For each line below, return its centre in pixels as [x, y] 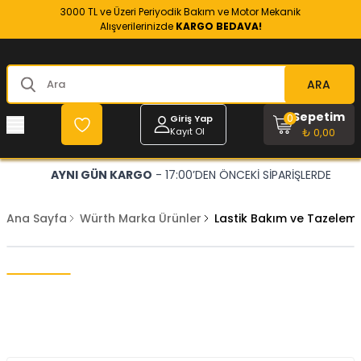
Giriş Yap [191, 118]
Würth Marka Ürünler [141, 218]
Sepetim [318, 117]
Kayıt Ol [187, 131]
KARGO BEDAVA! [218, 26]
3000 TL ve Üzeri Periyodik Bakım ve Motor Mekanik [180, 12]
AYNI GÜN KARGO [101, 175]
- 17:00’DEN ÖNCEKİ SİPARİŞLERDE [241, 175]
